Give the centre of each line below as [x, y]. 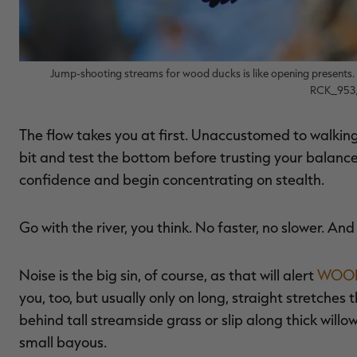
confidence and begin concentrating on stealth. [172, 179]
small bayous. [63, 341]
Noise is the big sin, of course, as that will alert [168, 275]
